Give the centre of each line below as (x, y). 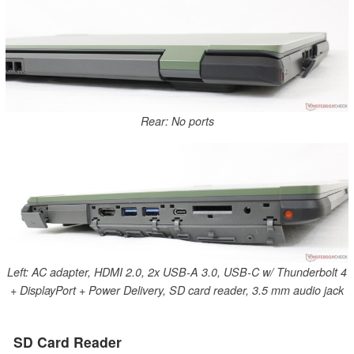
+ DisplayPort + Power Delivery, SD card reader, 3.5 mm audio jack (177, 290)
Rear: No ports (177, 121)
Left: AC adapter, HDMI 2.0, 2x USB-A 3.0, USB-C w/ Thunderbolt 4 (177, 272)
